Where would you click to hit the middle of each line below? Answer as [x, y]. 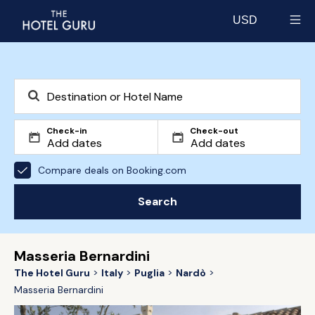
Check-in [67, 131]
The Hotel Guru [52, 273]
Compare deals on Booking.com [112, 170]
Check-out [214, 131]
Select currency [273, 33]
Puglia [149, 273]
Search [157, 201]
